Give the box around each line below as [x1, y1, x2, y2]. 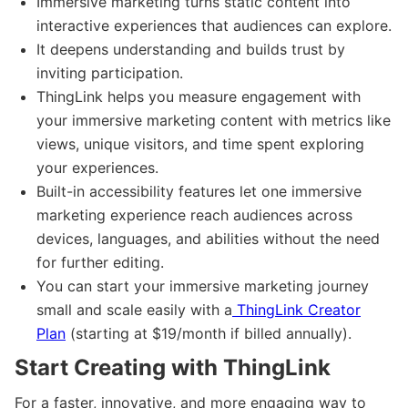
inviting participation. [36, 63, 183, 82]
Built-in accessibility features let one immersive [36, 181, 362, 200]
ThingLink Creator [232, 300, 361, 319]
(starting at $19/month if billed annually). [66, 323, 352, 342]
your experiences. [36, 158, 158, 177]
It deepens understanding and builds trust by [36, 39, 345, 58]
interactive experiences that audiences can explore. [36, 15, 392, 35]
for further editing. [36, 252, 164, 271]
